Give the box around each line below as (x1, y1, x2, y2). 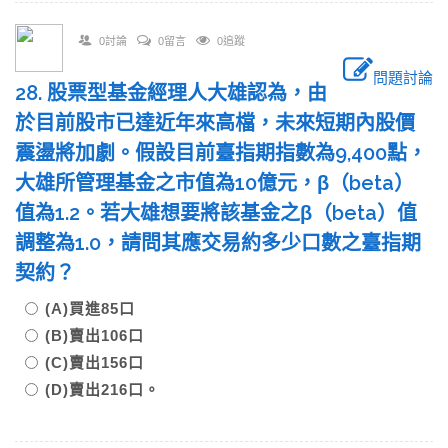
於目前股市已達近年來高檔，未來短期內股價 (15, 111, 415, 135)
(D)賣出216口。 (45, 381, 160, 398)
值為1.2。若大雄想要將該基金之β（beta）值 (15, 201, 417, 225)
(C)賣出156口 (45, 354, 160, 371)
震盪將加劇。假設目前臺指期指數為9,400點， (15, 141, 427, 165)
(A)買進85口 (45, 300, 151, 317)
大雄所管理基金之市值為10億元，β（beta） (15, 171, 414, 195)
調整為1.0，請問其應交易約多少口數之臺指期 (15, 231, 421, 255)
